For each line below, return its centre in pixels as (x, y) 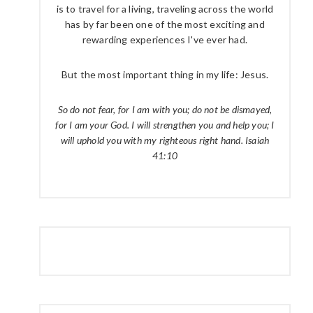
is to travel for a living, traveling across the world (165, 9)
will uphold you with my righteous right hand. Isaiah (165, 140)
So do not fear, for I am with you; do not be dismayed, (165, 109)
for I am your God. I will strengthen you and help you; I (165, 125)
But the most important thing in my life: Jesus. (165, 74)
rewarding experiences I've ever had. (165, 39)
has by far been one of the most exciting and (165, 24)
